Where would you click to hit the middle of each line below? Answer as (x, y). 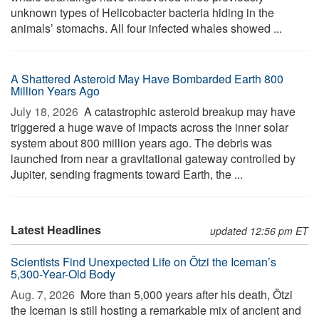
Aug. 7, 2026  (44, 294)
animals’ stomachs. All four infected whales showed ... (146, 28)
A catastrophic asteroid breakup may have (188, 111)
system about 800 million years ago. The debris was (141, 143)
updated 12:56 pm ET (259, 231)
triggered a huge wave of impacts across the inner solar (150, 127)
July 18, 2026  (46, 111)
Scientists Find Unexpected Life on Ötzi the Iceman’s (143, 262)
